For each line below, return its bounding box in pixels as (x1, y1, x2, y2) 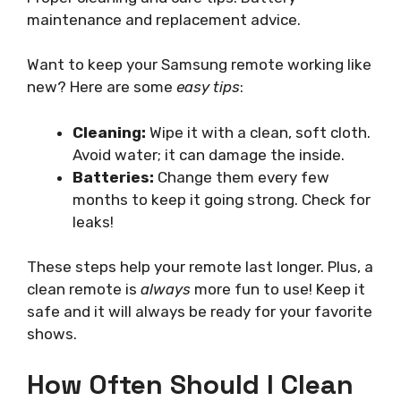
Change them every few (154, 167, 329, 186)
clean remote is (27, 280, 141, 299)
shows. (27, 325, 77, 344)
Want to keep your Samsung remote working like (27, 55, 371, 74)
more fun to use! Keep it (191, 280, 365, 299)
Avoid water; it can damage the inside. (73, 145, 345, 164)
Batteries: (73, 167, 154, 186)
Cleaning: (73, 123, 146, 141)
